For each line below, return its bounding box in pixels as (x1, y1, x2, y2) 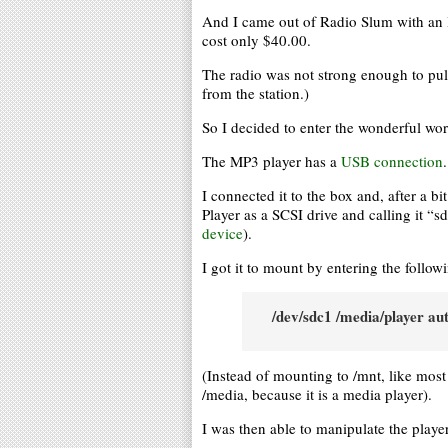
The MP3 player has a (202, 151, 341, 171)
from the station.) (202, 83, 309, 103)
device (202, 223, 243, 243)
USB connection (341, 151, 443, 171)
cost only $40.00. (202, 30, 311, 50)
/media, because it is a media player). (202, 384, 432, 404)
